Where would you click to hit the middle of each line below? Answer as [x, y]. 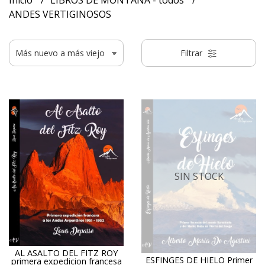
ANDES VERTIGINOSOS [60, 14]
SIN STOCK [199, 177]
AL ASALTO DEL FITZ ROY [66, 253]
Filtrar [193, 53]
